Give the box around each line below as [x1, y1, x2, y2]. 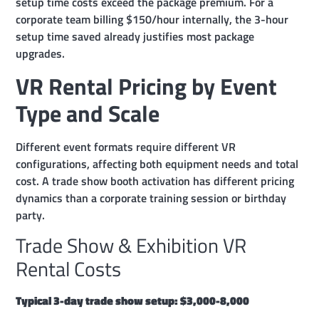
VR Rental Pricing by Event [16, 68, 278, 103]
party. [16, 206, 46, 224]
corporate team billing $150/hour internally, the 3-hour [16, 11, 289, 28]
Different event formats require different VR [16, 137, 236, 155]
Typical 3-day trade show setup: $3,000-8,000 [16, 291, 250, 309]
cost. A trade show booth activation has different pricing [16, 172, 295, 189]
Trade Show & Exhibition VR [16, 229, 247, 261]
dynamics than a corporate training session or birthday [16, 189, 287, 206]
